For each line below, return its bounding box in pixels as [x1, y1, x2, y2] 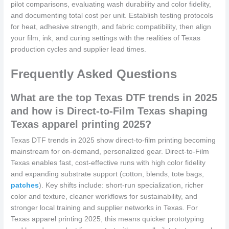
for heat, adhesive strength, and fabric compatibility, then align [11, 23, 212, 31]
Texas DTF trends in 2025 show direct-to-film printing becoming [11, 136, 216, 145]
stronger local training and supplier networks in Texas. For [11, 204, 198, 212]
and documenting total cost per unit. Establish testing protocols [11, 12, 214, 20]
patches [11, 181, 39, 190]
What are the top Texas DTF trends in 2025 [11, 92, 218, 104]
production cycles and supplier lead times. [11, 45, 147, 54]
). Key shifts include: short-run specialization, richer [39, 181, 204, 190]
